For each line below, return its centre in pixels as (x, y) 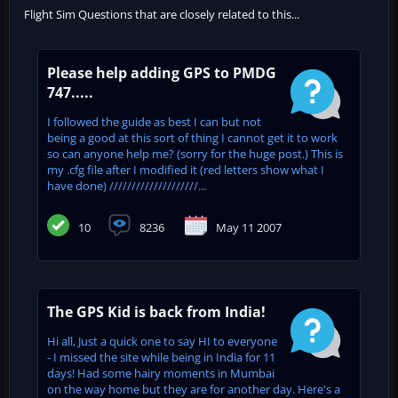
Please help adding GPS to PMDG (162, 72)
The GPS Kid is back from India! (156, 311)
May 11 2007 (249, 227)
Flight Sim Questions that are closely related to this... (162, 14)
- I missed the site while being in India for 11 (161, 357)
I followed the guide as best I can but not (154, 121)
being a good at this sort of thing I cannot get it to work (192, 137)
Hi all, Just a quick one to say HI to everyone (162, 341)
